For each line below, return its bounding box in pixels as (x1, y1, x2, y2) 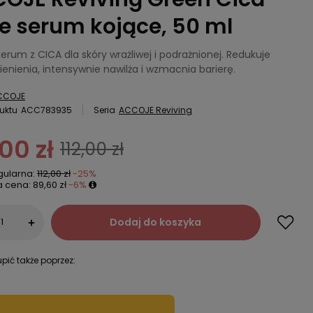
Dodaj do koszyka (110, 214, 202, 229)
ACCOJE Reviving (118, 103, 192, 116)
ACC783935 (20, 103, 72, 116)
